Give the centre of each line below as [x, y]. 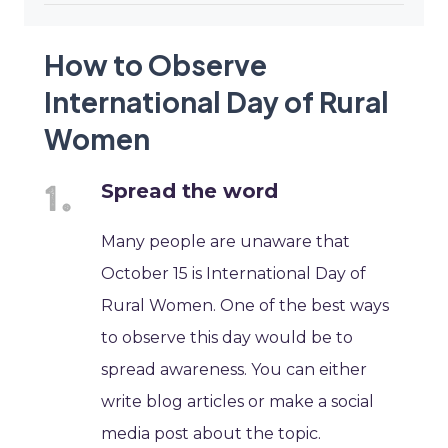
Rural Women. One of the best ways [245, 306]
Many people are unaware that [226, 242]
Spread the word [190, 191]
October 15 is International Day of [234, 274]
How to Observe [155, 65]
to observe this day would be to [227, 338]
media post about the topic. [211, 434]
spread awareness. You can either [234, 370]
